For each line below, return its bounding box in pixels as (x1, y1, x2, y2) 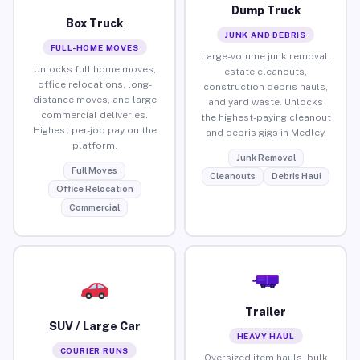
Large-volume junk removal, (201, 50, 330, 62)
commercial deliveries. (41, 108, 148, 121)
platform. (72, 139, 117, 151)
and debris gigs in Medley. (205, 126, 326, 138)
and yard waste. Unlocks (208, 96, 323, 108)
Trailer (245, 305, 286, 318)
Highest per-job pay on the (32, 124, 157, 136)
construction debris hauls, (203, 80, 328, 92)
